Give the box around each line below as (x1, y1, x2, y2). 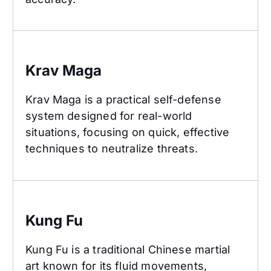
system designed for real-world (25, 109, 192, 123)
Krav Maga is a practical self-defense (25, 93, 221, 106)
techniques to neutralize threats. (25, 142, 198, 155)
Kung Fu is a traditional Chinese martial (25, 243, 230, 256)
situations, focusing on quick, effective (25, 126, 230, 139)
